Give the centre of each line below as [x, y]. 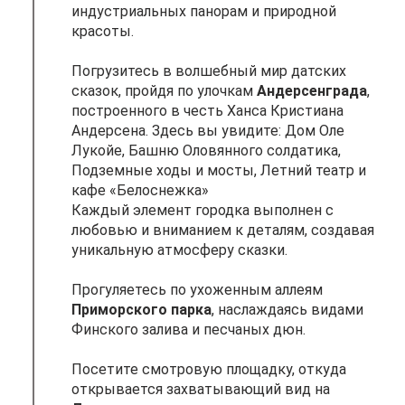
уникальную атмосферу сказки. [179, 250]
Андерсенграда [312, 90]
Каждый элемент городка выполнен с [202, 210]
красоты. [103, 31]
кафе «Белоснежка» [140, 190]
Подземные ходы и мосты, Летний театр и [219, 170]
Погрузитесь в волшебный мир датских [209, 71]
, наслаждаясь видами [287, 309]
